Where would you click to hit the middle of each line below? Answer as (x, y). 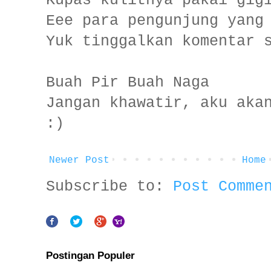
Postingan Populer (90, 256)
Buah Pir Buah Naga (128, 83)
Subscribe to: (109, 187)
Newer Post (79, 160)
